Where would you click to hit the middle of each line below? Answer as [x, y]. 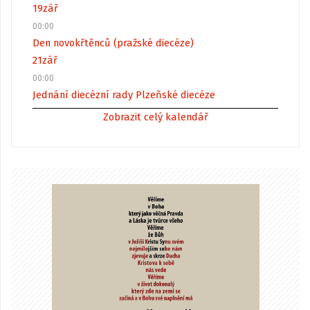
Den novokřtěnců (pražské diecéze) [113, 43]
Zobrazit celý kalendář [155, 117]
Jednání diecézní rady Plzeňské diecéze [124, 94]
